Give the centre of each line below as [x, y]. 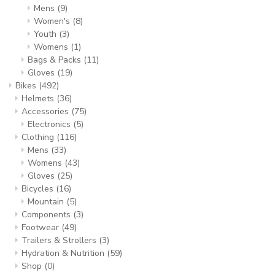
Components [47, 215]
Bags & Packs [56, 60]
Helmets [39, 99]
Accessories [46, 111]
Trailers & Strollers [60, 240]
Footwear [41, 227]
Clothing [39, 137]
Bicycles [39, 189]
